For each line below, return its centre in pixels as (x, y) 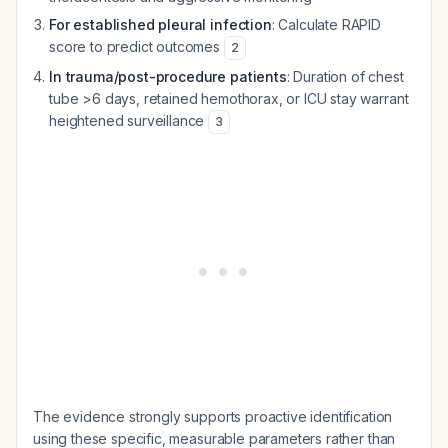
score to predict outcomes (136, 46)
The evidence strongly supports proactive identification (213, 416)
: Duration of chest (345, 76)
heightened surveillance (129, 120)
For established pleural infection (160, 24)
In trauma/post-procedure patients (168, 76)
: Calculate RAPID (326, 24)
